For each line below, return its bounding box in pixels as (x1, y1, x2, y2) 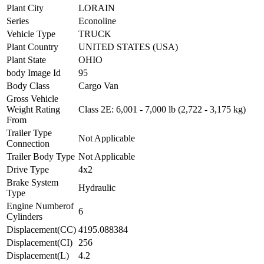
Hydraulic (78, 182, 115, 193)
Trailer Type (6, 127, 52, 138)
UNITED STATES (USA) (78, 41, 178, 52)
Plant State (6, 54, 46, 65)
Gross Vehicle (6, 93, 58, 104)
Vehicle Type (6, 28, 55, 39)
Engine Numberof (6, 200, 74, 211)
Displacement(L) (6, 250, 69, 260)
